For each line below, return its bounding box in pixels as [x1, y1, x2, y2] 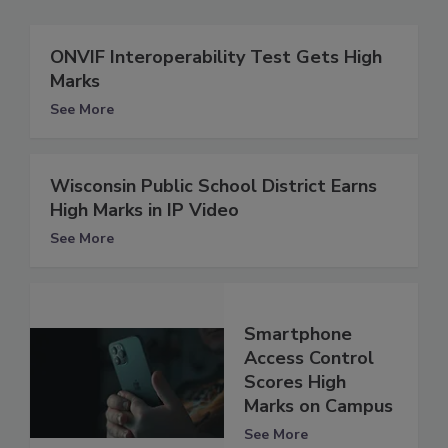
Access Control [244, 346, 374, 371]
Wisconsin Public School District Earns [50, 173, 377, 198]
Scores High [244, 370, 346, 395]
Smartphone [244, 322, 352, 347]
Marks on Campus [244, 394, 393, 419]
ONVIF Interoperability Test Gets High [50, 44, 382, 69]
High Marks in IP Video [50, 197, 239, 222]
